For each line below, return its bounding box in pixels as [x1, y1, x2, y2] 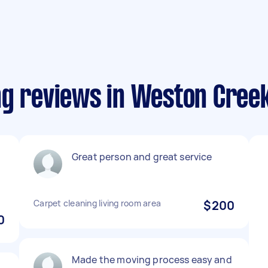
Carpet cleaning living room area [33, 197, 161, 209]
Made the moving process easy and [72, 253, 232, 266]
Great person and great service [72, 150, 212, 163]
